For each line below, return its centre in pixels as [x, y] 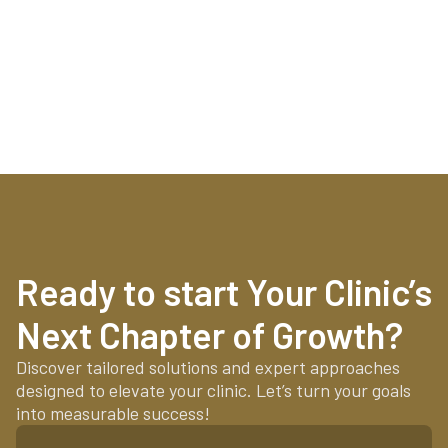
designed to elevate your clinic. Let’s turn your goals [213, 390]
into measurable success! [113, 413]
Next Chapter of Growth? [209, 334]
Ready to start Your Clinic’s [224, 291]
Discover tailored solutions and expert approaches [208, 367]
